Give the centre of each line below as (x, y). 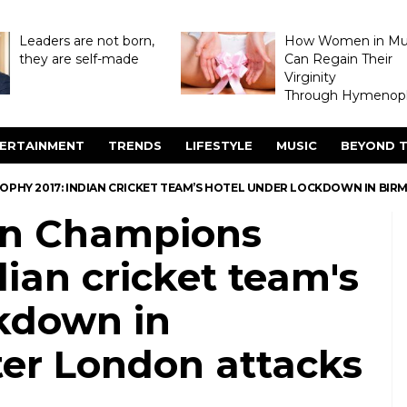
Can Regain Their (338, 59)
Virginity (310, 77)
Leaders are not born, (86, 41)
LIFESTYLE (219, 145)
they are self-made (79, 59)
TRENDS (135, 145)
